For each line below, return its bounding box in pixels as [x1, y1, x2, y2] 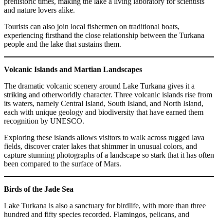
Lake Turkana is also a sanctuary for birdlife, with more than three [4, 201, 206, 210]
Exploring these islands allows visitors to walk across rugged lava [4, 133, 204, 142]
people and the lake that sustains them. [4, 39, 121, 48]
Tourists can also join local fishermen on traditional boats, [4, 22, 180, 31]
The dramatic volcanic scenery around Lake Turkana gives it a [4, 81, 195, 90]
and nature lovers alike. [4, 5, 75, 14]
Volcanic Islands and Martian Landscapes [4, 65, 142, 73]
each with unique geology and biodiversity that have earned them [4, 108, 203, 116]
